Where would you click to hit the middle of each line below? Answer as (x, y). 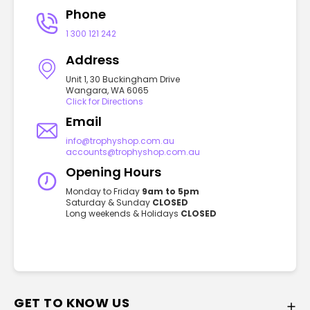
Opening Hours (113, 172)
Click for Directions (104, 101)
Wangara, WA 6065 (107, 90)
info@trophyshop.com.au (120, 140)
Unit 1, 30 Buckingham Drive (123, 79)
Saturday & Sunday (109, 202)
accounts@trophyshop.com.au (133, 152)
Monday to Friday (104, 191)
